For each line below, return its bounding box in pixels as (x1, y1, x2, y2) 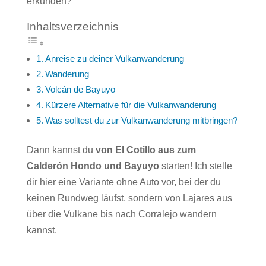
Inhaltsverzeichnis (26, 20, 119, 33)
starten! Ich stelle (159, 161, 232, 171)
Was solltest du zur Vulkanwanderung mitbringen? (45, 115, 237, 125)
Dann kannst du (26, 145, 96, 155)
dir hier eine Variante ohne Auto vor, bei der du (26, 177, 221, 187)
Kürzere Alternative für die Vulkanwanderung (45, 100, 216, 110)
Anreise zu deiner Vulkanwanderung (45, 53, 186, 64)
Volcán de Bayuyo (45, 84, 115, 94)
